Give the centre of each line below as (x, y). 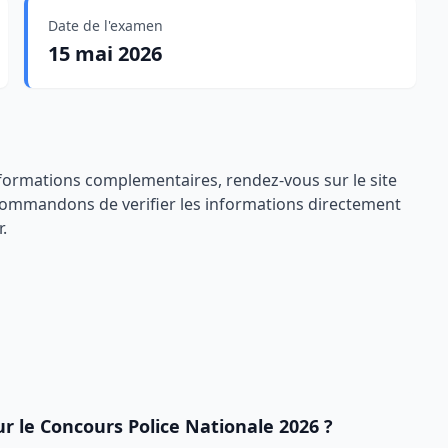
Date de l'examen (105, 25)
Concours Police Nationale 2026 (179, 426)
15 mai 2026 (105, 53)
